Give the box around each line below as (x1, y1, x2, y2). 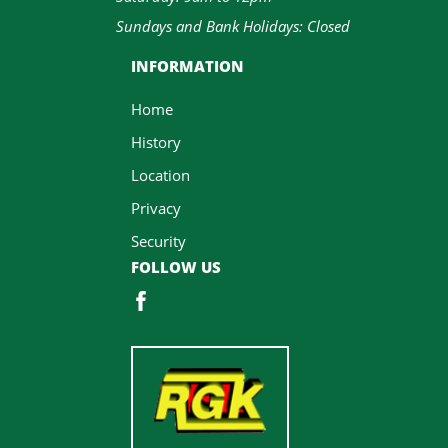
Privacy (131, 198, 181, 218)
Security (131, 231, 186, 251)
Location (131, 165, 190, 185)
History (131, 132, 181, 152)
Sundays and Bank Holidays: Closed (116, 16, 350, 36)
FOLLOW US (131, 257, 221, 277)
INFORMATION (131, 56, 244, 76)
